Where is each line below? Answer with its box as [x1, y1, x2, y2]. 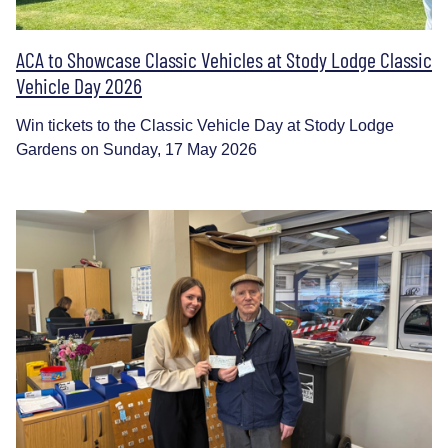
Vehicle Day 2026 [16, 71, 142, 98]
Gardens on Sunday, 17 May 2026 [16, 140, 257, 158]
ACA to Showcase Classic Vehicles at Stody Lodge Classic [16, 45, 432, 72]
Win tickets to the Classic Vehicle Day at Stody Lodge [16, 116, 394, 134]
